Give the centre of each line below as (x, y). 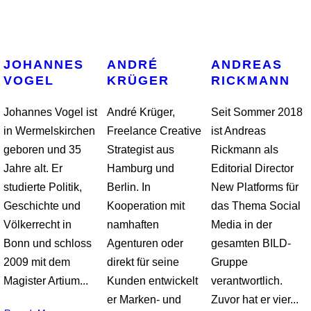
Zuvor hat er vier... (254, 300)
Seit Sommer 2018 (257, 112)
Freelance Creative (154, 131)
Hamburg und (141, 168)
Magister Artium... (46, 281)
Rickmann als (244, 150)
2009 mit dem (37, 262)
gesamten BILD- (251, 243)
